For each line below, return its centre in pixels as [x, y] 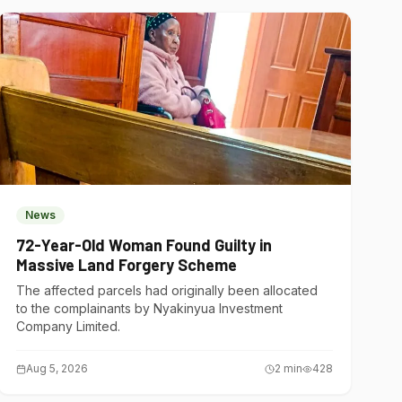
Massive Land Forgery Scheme [127, 265]
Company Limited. [69, 326]
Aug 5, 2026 [57, 368]
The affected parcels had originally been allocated [167, 290]
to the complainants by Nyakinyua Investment [150, 308]
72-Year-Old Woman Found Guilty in [144, 245]
